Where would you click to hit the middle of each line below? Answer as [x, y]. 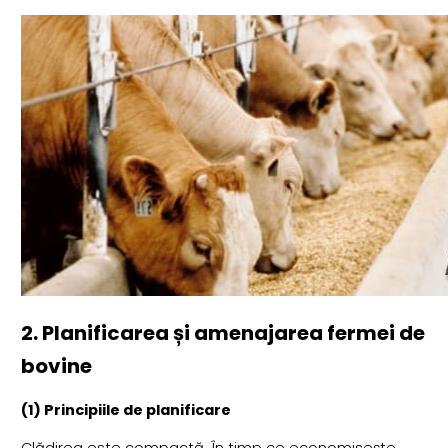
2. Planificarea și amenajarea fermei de [222, 333]
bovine [56, 366]
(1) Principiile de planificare [125, 409]
